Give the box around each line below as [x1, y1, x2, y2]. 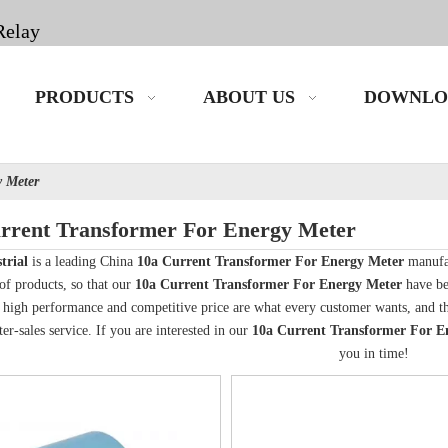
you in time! [339, 345, 409, 361]
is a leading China [27, 253, 137, 269]
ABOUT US [203, 87, 295, 107]
